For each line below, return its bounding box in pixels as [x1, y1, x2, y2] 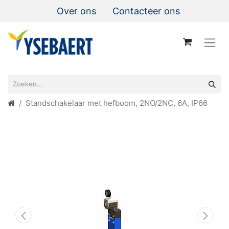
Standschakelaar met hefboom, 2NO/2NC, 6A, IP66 [26, 98, 208, 108]
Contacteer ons [112, 6, 180, 16]
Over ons [57, 6, 96, 16]
